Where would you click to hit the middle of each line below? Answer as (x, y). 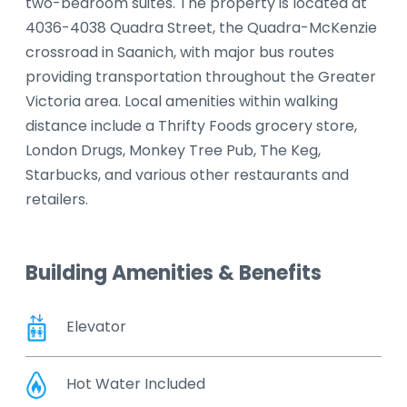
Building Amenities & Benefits (174, 273)
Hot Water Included (136, 384)
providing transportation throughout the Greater (201, 77)
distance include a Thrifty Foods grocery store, (191, 126)
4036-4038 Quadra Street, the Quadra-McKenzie (201, 28)
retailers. (57, 200)
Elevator (96, 327)
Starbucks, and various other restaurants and (187, 175)
